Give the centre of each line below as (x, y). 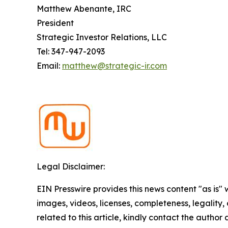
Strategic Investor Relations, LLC (102, 37)
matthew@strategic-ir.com (115, 65)
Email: (49, 65)
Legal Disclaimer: (71, 166)
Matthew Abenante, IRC (84, 8)
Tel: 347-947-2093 (71, 51)
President (55, 23)
